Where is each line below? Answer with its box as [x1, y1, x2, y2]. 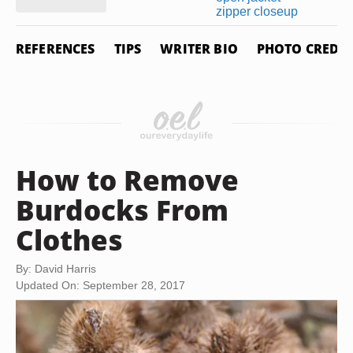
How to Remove [16, 161, 239, 199]
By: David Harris [16, 262, 96, 275]
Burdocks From [16, 191, 229, 229]
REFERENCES [16, 40, 95, 58]
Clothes [16, 221, 123, 258]
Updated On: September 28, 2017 [16, 279, 185, 292]
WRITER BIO [160, 40, 238, 58]
